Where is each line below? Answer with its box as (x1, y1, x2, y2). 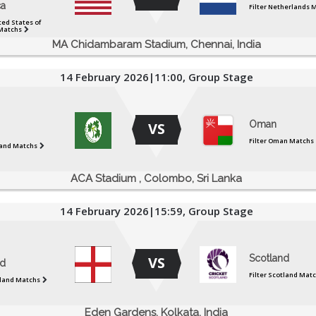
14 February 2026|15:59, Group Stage (59, 204, 253, 219)
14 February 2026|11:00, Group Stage (59, 70, 253, 85)
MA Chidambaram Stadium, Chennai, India (51, 38, 261, 51)
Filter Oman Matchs (248, 136, 314, 146)
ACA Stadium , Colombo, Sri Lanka (71, 172, 242, 186)
